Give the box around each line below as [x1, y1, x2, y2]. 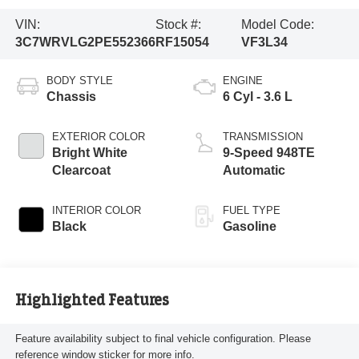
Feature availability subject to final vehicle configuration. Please [14, 333, 311, 345]
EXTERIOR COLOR [51, 131, 145, 143]
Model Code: [241, 18, 315, 32]
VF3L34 [241, 35, 288, 50]
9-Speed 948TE [223, 146, 315, 160]
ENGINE [223, 75, 263, 87]
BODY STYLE [46, 75, 113, 87]
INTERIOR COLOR [51, 204, 141, 217]
